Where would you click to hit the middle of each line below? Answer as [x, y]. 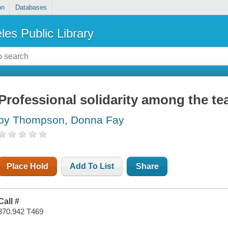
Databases [31, 8]
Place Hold [28, 166]
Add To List [92, 166]
